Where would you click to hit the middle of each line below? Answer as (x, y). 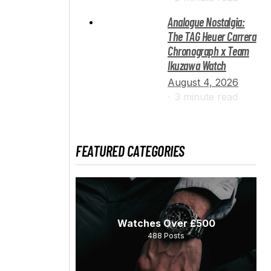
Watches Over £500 (166, 223)
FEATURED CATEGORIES (130, 151)
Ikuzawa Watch (197, 65)
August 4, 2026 (203, 82)
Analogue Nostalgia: (206, 21)
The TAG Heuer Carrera (212, 36)
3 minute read (206, 96)
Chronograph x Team (208, 51)
